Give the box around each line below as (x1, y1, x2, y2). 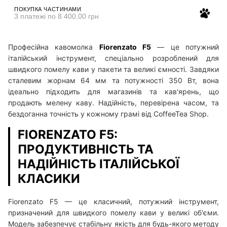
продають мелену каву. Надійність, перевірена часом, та (8, 98, 219, 107)
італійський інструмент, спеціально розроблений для (8, 53, 219, 62)
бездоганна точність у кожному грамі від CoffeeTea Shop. (8, 109, 209, 118)
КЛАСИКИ (18, 171, 80, 186)
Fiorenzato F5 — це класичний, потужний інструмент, (8, 197, 219, 206)
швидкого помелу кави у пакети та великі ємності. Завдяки (8, 64, 219, 73)
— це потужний (151, 42, 219, 51)
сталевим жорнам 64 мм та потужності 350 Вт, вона (8, 75, 219, 85)
